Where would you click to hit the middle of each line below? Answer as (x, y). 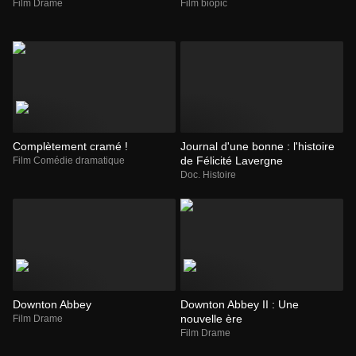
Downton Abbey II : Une (240, 304)
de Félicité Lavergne (232, 161)
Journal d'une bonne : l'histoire (257, 147)
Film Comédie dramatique (69, 161)
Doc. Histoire (208, 175)
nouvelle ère (211, 318)
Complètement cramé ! (70, 147)
